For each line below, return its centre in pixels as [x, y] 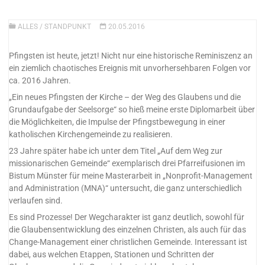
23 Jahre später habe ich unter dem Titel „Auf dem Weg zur [116, 151]
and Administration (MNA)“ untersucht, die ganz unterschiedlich [126, 189]
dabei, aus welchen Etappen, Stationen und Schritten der [112, 255]
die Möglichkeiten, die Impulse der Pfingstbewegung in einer [117, 122]
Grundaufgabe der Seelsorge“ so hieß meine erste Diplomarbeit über [132, 109]
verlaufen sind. [36, 201]
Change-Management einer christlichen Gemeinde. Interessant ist [128, 243]
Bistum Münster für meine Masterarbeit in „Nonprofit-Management [131, 176]
